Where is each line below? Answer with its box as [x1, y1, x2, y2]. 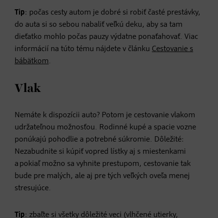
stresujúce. [15, 184, 51, 192]
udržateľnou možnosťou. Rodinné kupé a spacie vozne [15, 123, 196, 131]
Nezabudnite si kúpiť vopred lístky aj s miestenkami [15, 147, 186, 156]
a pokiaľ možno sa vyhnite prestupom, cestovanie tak [15, 160, 191, 168]
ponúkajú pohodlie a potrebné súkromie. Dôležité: [15, 135, 184, 144]
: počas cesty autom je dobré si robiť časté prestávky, [25, 8, 200, 17]
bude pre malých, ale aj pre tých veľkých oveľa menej [15, 172, 190, 180]
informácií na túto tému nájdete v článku [15, 45, 152, 53]
